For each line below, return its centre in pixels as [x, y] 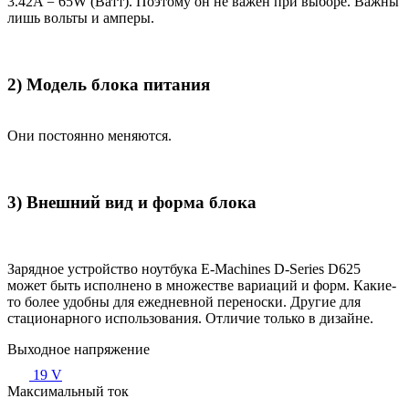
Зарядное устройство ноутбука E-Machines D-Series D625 [184, 268]
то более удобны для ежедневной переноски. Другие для [184, 301]
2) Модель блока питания [109, 84]
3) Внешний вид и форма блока [132, 202]
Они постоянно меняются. [89, 136]
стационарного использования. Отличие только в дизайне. [190, 318]
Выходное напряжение [79, 349]
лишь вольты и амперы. [81, 17]
